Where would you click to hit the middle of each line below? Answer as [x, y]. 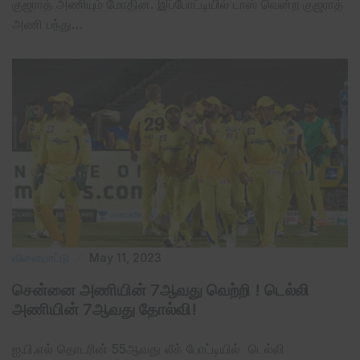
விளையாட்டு [41, 257]
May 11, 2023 [125, 257]
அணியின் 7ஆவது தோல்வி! [104, 309]
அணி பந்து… [47, 24]
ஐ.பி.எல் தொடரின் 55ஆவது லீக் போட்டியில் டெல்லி [148, 348]
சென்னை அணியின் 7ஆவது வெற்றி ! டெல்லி [161, 290]
